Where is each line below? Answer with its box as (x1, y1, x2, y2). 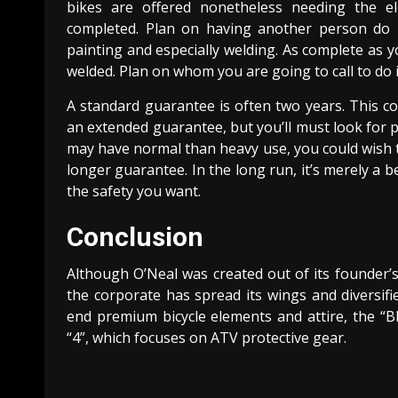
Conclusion (67, 220, 203, 252)
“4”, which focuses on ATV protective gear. (67, 327, 346, 347)
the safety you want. (67, 180, 201, 201)
